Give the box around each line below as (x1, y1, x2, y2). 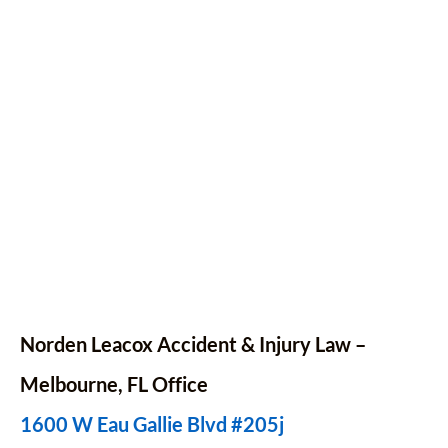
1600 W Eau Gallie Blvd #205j (20, 412, 284, 436)
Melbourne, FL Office (20, 372, 208, 396)
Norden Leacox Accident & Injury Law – (20, 332, 366, 356)
